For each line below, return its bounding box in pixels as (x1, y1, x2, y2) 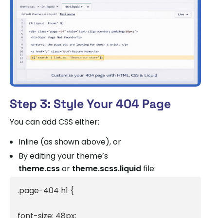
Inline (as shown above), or (18, 136, 121, 147)
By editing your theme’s (18, 150, 108, 162)
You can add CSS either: (10, 116, 99, 127)
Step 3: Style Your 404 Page (10, 95, 171, 111)
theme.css (18, 163, 60, 174)
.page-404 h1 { (18, 184, 74, 196)
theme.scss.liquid (72, 163, 141, 174)
